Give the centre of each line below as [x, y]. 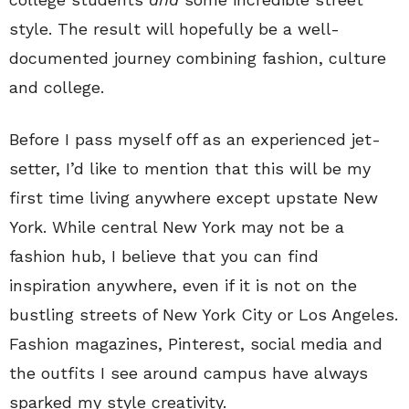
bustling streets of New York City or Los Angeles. [204, 315]
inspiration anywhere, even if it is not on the [183, 285]
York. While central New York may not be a [177, 227]
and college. [57, 87]
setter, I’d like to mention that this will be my [190, 168]
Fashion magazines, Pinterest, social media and [196, 344]
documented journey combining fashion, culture [198, 58]
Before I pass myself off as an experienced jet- [195, 139]
